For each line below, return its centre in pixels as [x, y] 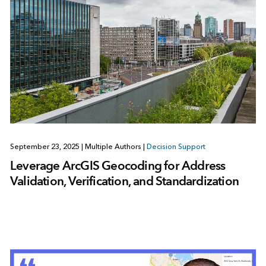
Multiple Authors [113, 146]
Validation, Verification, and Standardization [124, 180]
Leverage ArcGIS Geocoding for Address [118, 165]
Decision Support [176, 146]
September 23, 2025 [45, 146]
